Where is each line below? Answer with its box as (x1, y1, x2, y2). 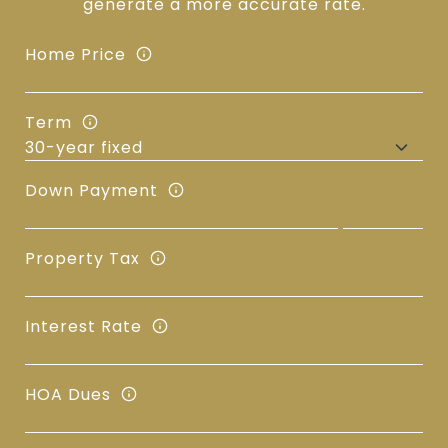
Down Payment (25, 178, 158, 202)
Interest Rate (25, 314, 142, 338)
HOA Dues (25, 382, 111, 406)
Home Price (25, 42, 126, 66)
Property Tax (25, 246, 140, 270)
